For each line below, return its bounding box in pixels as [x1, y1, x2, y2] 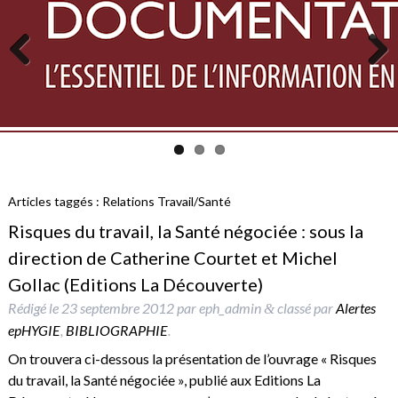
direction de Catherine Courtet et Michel [7, 247, 338, 269]
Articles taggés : [7, 193, 99, 209]
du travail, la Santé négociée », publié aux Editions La [7, 371, 321, 389]
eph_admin [198, 299, 261, 317]
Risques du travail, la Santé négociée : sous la [7, 220, 363, 243]
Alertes [335, 299, 376, 317]
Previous [9, 79, 62, 97]
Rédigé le [7, 299, 61, 317]
